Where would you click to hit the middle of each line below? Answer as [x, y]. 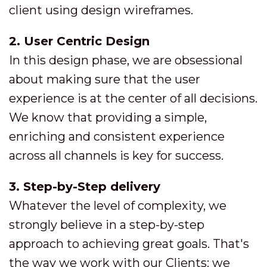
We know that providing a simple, [108, 117]
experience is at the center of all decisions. [133, 98]
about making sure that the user [105, 79]
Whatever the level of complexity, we [118, 206]
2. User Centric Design [79, 41]
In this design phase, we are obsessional [126, 60]
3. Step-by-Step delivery [85, 187]
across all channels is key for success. [116, 156]
